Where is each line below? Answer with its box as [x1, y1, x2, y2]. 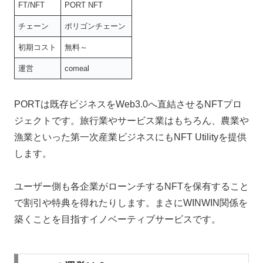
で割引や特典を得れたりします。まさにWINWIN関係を [14, 198, 248, 208]
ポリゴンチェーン [65, 21, 126, 31]
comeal [65, 63, 92, 73]
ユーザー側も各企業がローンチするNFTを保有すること [14, 181, 249, 192]
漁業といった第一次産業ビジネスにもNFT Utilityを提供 [14, 131, 247, 142]
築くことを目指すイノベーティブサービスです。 [14, 214, 221, 225]
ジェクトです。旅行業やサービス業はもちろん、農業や [14, 115, 249, 126]
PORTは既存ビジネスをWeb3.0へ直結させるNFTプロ [14, 99, 242, 109]
